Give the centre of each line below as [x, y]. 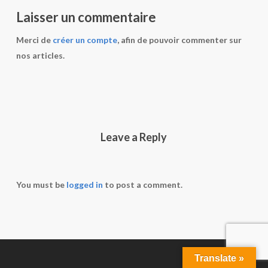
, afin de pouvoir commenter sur [179, 40]
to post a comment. [142, 185]
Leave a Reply [134, 137]
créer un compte [85, 40]
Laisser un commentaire [86, 17]
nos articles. [40, 56]
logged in [84, 185]
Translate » [219, 258]
